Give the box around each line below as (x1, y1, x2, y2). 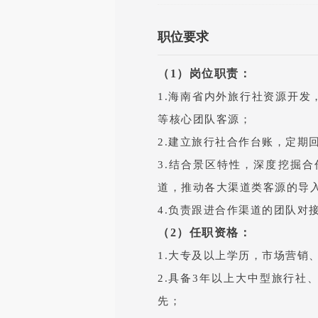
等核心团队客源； (158, 114, 251, 125)
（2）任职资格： (158, 226, 251, 238)
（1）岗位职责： (158, 67, 251, 79)
